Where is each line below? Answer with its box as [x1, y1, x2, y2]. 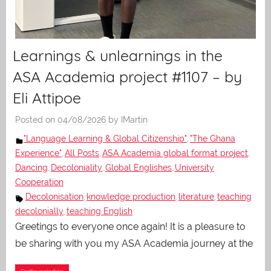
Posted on [15, 114, 57, 125]
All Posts [65, 148, 99, 158]
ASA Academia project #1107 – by [13, 67, 242, 86]
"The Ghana [190, 133, 235, 143]
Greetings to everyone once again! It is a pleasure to [15, 220, 246, 232]
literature [178, 191, 214, 201]
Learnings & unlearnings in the [13, 45, 223, 65]
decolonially [15, 206, 64, 216]
